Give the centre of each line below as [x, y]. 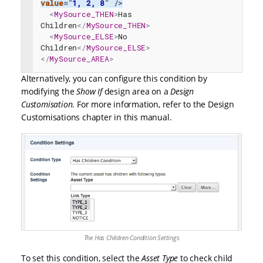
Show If [90, 92]
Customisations [51, 117]
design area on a [137, 92]
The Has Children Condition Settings [131, 238]
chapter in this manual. [126, 117]
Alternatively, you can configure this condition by [114, 79]
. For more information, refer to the [140, 104]
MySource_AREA [79, 59]
